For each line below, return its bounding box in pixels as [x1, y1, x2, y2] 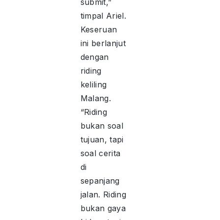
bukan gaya [80, 203, 126, 214]
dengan [80, 52, 109, 62]
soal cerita [80, 148, 121, 159]
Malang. [80, 93, 111, 104]
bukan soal [80, 121, 123, 131]
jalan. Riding [80, 190, 126, 200]
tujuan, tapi [80, 135, 124, 145]
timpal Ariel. [80, 11, 126, 21]
